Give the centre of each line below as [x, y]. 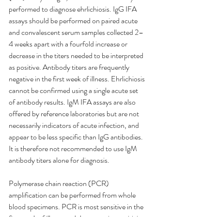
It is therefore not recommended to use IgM [74, 149]
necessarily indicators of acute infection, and [75, 125]
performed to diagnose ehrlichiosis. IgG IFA [73, 9]
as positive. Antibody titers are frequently [70, 67]
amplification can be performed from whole [73, 195]
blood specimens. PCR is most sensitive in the [77, 207]
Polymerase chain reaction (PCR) [60, 184]
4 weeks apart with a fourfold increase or [69, 44]
